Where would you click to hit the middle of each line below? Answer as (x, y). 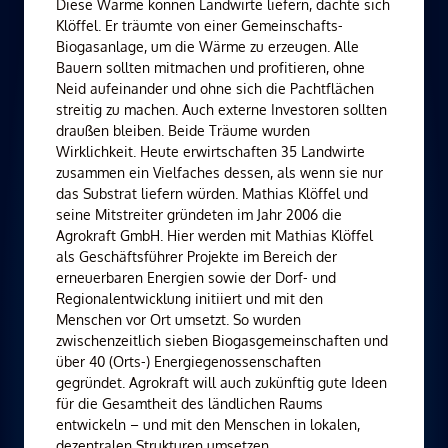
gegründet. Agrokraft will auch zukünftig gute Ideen (221, 382)
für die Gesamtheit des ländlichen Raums (189, 403)
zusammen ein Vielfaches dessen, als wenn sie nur (219, 172)
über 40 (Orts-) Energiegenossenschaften (188, 361)
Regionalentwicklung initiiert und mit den (189, 298)
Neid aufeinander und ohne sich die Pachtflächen (215, 88)
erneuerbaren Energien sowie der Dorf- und (196, 277)
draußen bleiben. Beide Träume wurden (183, 130)
